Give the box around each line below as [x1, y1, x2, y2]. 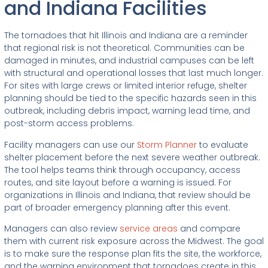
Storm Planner [137, 138, 197, 151]
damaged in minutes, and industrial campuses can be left [4, 54, 254, 67]
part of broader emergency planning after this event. [4, 201, 230, 214]
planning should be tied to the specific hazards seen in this [4, 92, 257, 105]
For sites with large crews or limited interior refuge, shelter [4, 80, 247, 92]
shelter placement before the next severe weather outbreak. [4, 151, 260, 163]
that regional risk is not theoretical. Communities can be [4, 42, 245, 54]
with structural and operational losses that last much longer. [4, 67, 263, 80]
